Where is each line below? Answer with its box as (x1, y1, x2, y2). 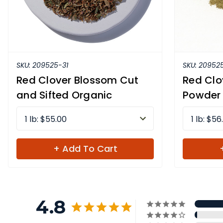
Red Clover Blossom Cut (16, 73, 139, 87)
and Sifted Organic (16, 88, 112, 102)
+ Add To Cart (53, 142, 117, 155)
